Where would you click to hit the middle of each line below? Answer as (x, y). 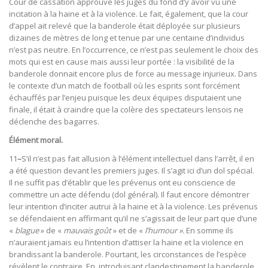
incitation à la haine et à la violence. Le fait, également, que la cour (129, 13)
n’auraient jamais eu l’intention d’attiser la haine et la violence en (126, 242)
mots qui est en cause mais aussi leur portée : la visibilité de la (122, 61)
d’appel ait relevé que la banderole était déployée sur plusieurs (125, 25)
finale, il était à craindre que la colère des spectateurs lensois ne (126, 109)
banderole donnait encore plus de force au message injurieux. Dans (133, 73)
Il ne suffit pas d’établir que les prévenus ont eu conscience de (122, 182)
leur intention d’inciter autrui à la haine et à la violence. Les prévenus (133, 206)
